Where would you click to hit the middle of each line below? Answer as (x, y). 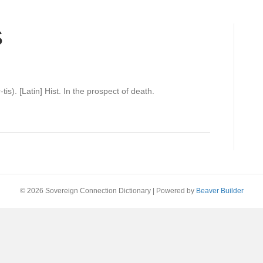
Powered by (176, 191)
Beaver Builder (220, 191)
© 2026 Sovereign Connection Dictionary (85, 191)
